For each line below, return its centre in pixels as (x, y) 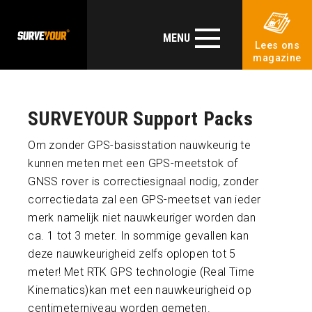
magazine (277, 58)
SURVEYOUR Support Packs (141, 119)
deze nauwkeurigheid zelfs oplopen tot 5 (132, 254)
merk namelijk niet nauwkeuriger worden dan (142, 218)
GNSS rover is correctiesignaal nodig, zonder (143, 182)
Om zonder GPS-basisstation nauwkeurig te (140, 146)
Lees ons (277, 46)
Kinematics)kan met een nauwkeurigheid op (140, 290)
